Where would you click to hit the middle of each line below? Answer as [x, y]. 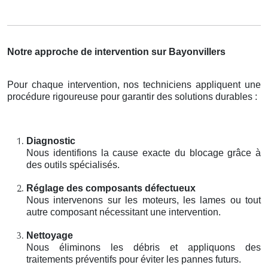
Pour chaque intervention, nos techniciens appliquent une [134, 84]
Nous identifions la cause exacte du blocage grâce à [144, 153]
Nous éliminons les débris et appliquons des [144, 247]
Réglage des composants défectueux [111, 188]
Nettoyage [50, 235]
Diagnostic [51, 141]
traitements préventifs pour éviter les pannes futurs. [134, 259]
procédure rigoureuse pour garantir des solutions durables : [132, 96]
